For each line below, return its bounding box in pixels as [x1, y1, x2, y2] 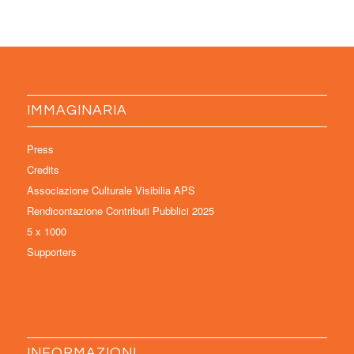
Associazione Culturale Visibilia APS [26, 183, 195, 198]
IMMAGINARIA [26, 104, 127, 119]
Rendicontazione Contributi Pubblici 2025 [26, 203, 214, 219]
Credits [26, 162, 59, 178]
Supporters [26, 244, 77, 260]
